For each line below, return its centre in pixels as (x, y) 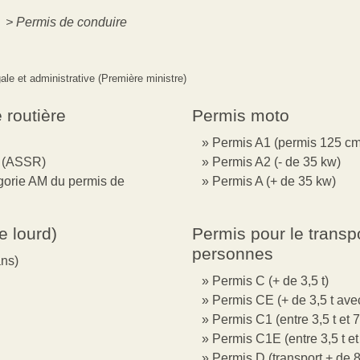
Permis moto (241, 115)
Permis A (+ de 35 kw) (274, 181)
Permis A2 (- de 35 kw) (276, 162)
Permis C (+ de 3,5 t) (270, 280)
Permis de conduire (72, 22)
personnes (233, 253)
